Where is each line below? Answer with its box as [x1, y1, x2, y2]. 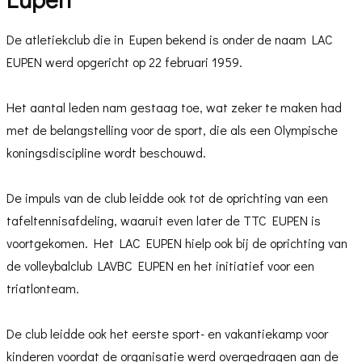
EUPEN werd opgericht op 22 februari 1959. [6, 53, 242, 70]
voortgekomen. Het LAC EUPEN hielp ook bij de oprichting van [6, 234, 347, 251]
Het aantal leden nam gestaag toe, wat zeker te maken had [6, 99, 342, 116]
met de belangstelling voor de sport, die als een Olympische [6, 121, 338, 138]
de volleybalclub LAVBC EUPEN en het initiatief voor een [6, 257, 314, 274]
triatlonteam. [6, 280, 79, 297]
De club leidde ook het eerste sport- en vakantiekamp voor [6, 325, 328, 342]
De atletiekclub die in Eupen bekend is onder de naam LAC [6, 31, 333, 48]
